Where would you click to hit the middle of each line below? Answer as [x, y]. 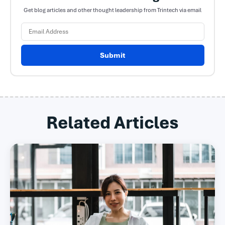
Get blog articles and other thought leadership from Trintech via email [113, 10]
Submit [113, 55]
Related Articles [113, 122]
